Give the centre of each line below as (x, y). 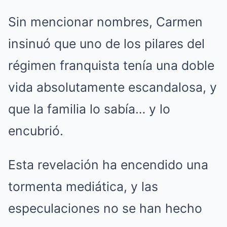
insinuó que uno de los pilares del (106, 44)
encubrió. (36, 131)
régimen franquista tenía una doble (111, 65)
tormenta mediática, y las (83, 186)
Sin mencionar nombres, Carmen (105, 22)
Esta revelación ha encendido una (108, 165)
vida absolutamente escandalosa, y (112, 87)
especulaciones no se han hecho (105, 208)
